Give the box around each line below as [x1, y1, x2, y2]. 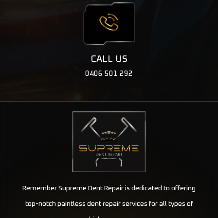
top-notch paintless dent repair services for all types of [25, 200, 193, 207]
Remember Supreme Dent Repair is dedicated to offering [22, 185, 196, 192]
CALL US [91, 54, 127, 64]
